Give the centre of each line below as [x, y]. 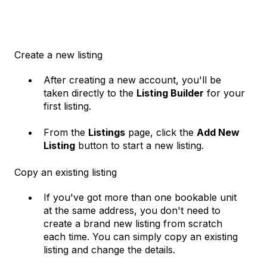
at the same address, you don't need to [132, 210]
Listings [107, 133]
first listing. [67, 106]
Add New [218, 133]
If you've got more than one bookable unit [140, 197]
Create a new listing [58, 55]
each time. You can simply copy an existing [141, 236]
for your [224, 93]
